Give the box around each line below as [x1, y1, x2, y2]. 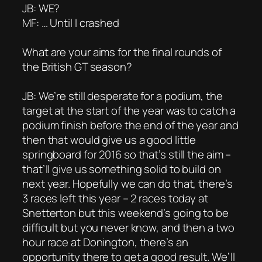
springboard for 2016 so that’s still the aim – [22, 146, 232, 162]
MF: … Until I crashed [22, 15, 119, 30]
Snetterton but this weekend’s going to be [22, 205, 229, 220]
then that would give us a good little [22, 132, 196, 147]
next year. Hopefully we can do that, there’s [22, 175, 233, 191]
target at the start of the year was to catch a [22, 102, 236, 118]
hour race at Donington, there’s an [22, 234, 188, 250]
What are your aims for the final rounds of [22, 44, 222, 60]
